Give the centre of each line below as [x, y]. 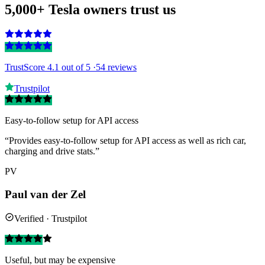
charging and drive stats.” [52, 151]
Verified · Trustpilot [51, 218]
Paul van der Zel [45, 195]
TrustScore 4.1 [32, 67]
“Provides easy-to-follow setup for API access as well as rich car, [125, 141]
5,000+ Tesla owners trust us [90, 9]
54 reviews [116, 67]
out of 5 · [77, 67]
